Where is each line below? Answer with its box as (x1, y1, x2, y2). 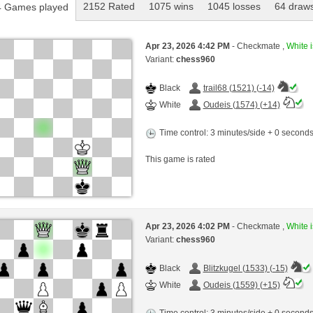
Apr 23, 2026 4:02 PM (145, 221, 232, 232)
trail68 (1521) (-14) (203, 82, 275, 93)
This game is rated (145, 154, 215, 164)
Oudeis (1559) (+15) (203, 280, 280, 291)
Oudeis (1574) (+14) (203, 99, 280, 110)
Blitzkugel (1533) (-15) (203, 263, 288, 274)
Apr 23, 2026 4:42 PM (145, 41, 232, 51)
